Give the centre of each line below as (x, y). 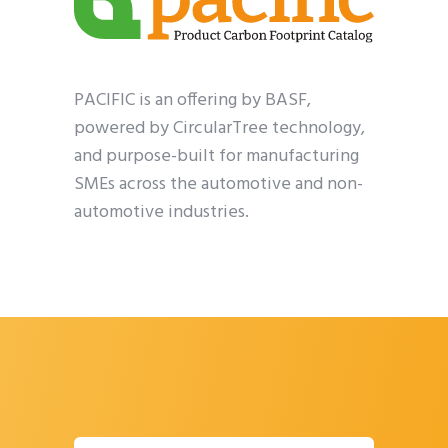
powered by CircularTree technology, (219, 129)
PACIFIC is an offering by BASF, (192, 101)
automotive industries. (161, 213)
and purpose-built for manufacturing (216, 157)
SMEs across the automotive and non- (218, 185)
